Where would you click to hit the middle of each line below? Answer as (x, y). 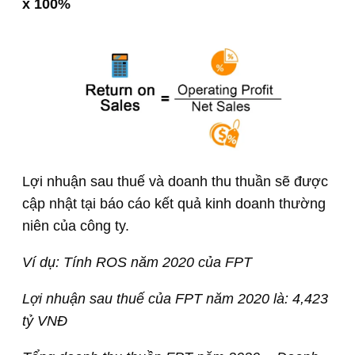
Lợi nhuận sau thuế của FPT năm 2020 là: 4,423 (175, 299)
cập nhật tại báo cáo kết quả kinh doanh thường (174, 204)
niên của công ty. (76, 226)
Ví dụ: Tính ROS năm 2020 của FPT (137, 263)
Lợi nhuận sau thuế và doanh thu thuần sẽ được (175, 182)
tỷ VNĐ (45, 321)
